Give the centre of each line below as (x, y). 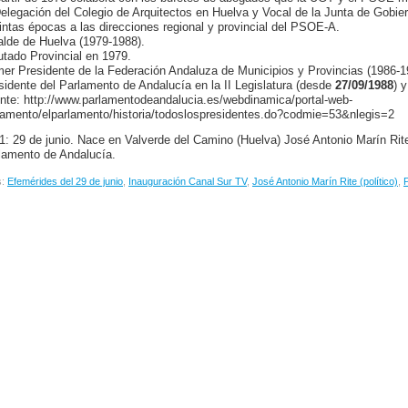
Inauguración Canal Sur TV (188, 181)
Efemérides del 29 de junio (65, 181)
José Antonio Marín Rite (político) (325, 181)
